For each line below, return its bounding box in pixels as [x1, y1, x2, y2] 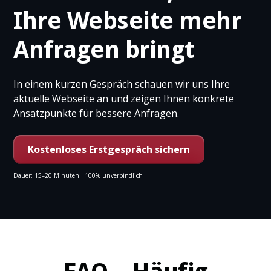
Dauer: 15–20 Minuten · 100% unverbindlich [13, 171, 143, 180]
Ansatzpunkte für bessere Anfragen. [13, 106, 180, 120]
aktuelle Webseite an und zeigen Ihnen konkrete [13, 91, 235, 105]
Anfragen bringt [13, 35, 194, 64]
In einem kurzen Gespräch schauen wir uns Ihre [13, 77, 230, 91]
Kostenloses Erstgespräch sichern [28, 142, 191, 156]
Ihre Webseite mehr [13, 6, 241, 35]
